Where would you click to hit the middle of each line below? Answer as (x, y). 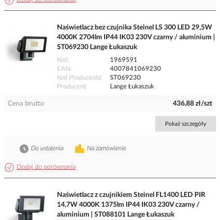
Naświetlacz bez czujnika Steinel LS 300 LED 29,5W (135, 28)
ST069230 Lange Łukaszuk (97, 47)
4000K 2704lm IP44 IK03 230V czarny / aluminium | (136, 38)
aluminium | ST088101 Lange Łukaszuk (116, 215)
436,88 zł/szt (192, 104)
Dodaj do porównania (46, 167)
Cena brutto (26, 104)
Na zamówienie (107, 149)
